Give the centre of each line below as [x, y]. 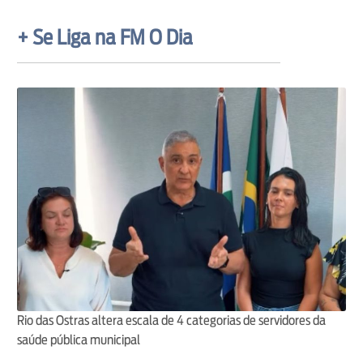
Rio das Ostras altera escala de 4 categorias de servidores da [171, 321]
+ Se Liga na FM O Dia [105, 37]
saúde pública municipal [78, 340]
